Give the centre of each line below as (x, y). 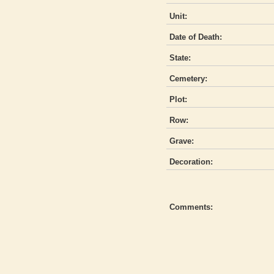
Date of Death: (196, 37)
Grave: (182, 141)
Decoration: (191, 162)
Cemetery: (188, 79)
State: (180, 58)
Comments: (191, 207)
